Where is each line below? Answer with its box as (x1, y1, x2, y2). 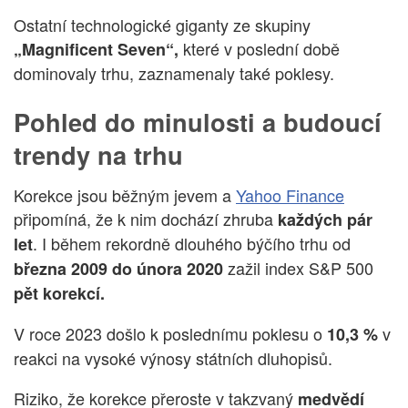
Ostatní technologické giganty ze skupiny (14, 13, 311, 37)
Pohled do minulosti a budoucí (14, 103, 382, 139)
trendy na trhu (14, 136, 183, 172)
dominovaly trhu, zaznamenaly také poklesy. (14, 61, 334, 86)
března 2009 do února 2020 (14, 257, 223, 281)
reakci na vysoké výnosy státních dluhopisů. (14, 346, 332, 371)
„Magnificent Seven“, (14, 37, 178, 62)
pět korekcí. (14, 281, 105, 306)
